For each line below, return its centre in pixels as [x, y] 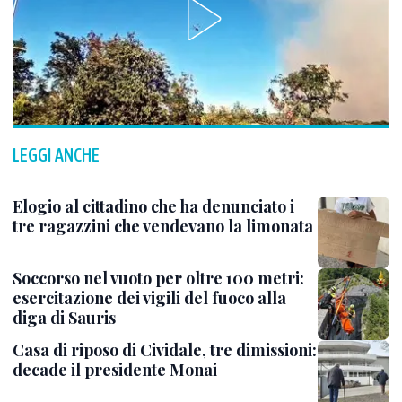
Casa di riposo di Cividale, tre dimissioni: [165, 350]
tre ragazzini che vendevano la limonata [163, 227]
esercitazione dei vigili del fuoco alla [149, 298]
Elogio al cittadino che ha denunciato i [153, 207]
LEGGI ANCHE [56, 155]
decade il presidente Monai [115, 370]
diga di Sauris [64, 318]
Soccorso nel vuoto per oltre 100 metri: [158, 279]
